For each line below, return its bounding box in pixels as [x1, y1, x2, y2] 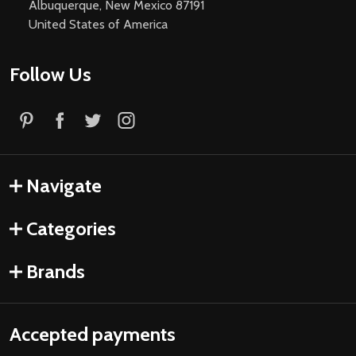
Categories [26, 217, 116, 241]
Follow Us [10, 63, 91, 87]
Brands [26, 260, 85, 284]
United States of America [29, 17, 168, 33]
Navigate [26, 174, 102, 198]
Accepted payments [10, 323, 176, 346]
